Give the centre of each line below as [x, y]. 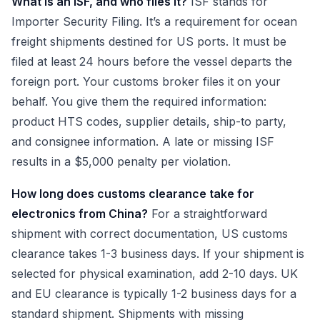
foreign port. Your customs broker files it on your [146, 81]
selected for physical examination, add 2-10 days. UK [155, 274]
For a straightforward [207, 214]
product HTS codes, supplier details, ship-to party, [149, 121]
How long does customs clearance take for [133, 194]
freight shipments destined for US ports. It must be [149, 41]
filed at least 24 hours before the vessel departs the [152, 61]
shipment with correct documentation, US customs [150, 234]
